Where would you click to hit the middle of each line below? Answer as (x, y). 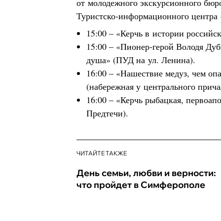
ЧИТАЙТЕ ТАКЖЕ (102, 153)
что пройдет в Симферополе (141, 185)
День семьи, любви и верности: (146, 173)
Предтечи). (107, 113)
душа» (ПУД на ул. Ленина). (141, 60)
